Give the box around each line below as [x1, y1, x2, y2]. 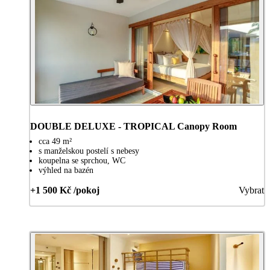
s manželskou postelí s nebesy [39, 146, 139, 155]
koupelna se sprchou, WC [39, 155, 125, 165]
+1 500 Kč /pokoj [30, 184, 99, 195]
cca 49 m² [39, 136, 72, 146]
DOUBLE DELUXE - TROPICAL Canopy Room [30, 121, 237, 131]
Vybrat [239, 184, 264, 195]
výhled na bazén [39, 165, 93, 175]
